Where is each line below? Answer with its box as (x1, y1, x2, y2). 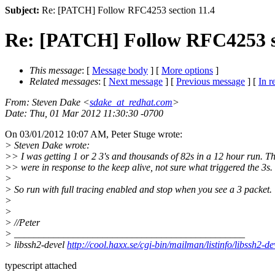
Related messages (29, 76, 98, 87)
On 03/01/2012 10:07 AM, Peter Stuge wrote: (5, 128, 182, 139)
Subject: (5, 5, 39, 15)
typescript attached (5, 260, 77, 271)
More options (161, 64, 213, 76)
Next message (109, 76, 163, 87)
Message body (92, 64, 148, 76)
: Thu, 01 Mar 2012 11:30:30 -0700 (24, 107, 163, 118)
